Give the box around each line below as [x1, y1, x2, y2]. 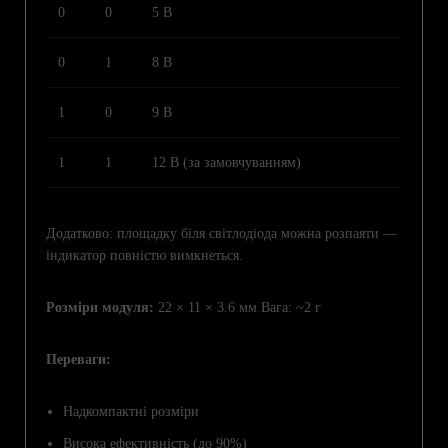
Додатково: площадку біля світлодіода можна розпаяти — [46, 225, 397, 241]
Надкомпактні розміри [63, 403, 199, 419]
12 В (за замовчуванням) [152, 154, 301, 170]
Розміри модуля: [46, 299, 154, 315]
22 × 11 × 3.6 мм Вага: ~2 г [154, 299, 321, 315]
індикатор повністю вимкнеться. [46, 247, 243, 263]
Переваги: [46, 351, 111, 367]
